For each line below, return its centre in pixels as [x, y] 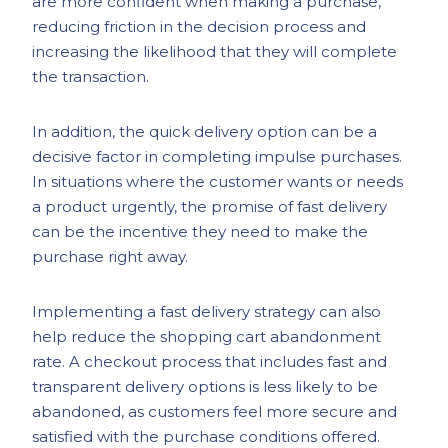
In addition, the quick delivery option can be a [205, 131]
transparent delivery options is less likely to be [205, 386]
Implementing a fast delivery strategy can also [207, 311]
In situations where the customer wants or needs [218, 181]
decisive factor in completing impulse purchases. [217, 156]
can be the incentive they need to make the [200, 231]
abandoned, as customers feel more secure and [215, 411]
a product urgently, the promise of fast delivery [210, 206]
